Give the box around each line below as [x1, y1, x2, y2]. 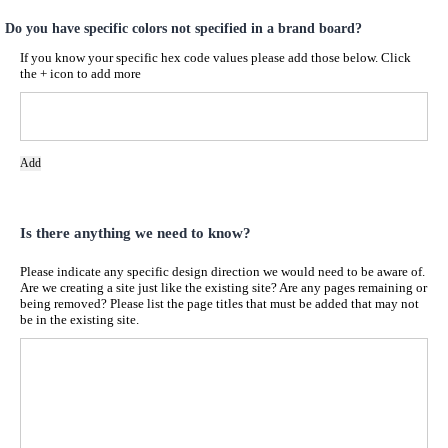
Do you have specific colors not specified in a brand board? [5, 21, 362, 37]
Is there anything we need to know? [20, 225, 251, 242]
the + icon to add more [20, 66, 141, 82]
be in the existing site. [20, 311, 139, 327]
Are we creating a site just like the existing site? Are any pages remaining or [20, 279, 427, 295]
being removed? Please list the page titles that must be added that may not [20, 295, 419, 311]
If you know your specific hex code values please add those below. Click [20, 50, 381, 66]
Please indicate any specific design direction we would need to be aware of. [20, 263, 425, 279]
